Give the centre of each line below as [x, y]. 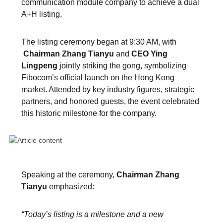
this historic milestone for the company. [89, 113]
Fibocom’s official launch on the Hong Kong [98, 78]
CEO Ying [149, 54]
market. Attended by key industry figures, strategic [108, 89]
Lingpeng [39, 66]
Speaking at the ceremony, [68, 175]
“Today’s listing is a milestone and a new [92, 214]
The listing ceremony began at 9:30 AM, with [99, 42]
